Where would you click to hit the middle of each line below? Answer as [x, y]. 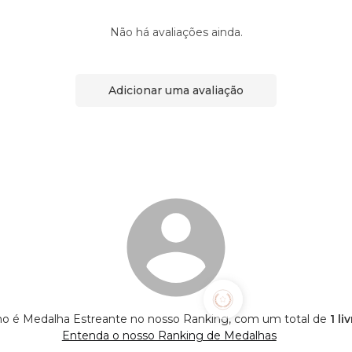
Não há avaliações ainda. [176, 33]
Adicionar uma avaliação [176, 90]
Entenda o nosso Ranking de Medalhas [169, 336]
